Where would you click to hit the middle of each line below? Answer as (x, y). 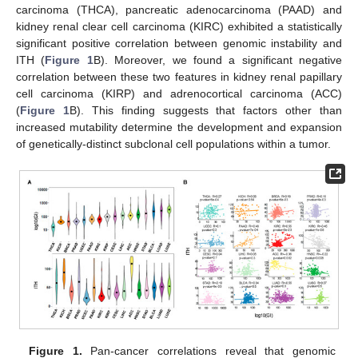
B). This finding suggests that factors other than (205, 111)
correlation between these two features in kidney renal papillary (179, 77)
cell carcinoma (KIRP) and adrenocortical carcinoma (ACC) (179, 94)
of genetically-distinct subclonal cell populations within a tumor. (173, 144)
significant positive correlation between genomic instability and (179, 44)
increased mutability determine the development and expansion (179, 127)
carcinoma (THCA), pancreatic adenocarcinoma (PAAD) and (179, 10)
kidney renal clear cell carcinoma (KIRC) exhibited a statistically (179, 27)
